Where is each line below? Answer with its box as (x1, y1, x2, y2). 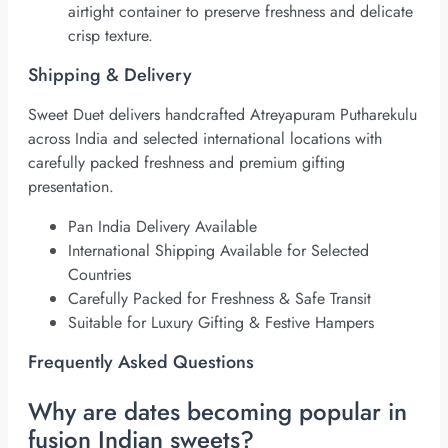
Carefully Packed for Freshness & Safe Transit (68, 287, 371, 311)
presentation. (28, 175, 114, 199)
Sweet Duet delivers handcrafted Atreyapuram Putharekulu (28, 103, 417, 127)
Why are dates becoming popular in (28, 394, 407, 430)
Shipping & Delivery (28, 62, 192, 89)
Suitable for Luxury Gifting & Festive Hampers (68, 311, 374, 335)
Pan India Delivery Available (68, 215, 257, 239)
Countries (68, 263, 131, 287)
